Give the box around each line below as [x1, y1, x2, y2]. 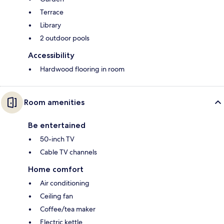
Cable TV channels [40, 147, 97, 157]
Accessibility [28, 50, 74, 60]
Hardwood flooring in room [40, 64, 124, 74]
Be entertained [28, 120, 85, 130]
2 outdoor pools [40, 33, 89, 43]
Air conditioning [40, 178, 89, 188]
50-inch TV [40, 134, 74, 144]
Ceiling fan [40, 191, 73, 201]
